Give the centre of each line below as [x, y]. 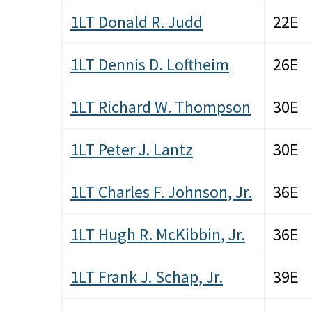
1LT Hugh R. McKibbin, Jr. [158, 235]
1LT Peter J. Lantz [132, 150]
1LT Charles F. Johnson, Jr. [161, 192]
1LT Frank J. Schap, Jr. [147, 277]
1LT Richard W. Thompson [161, 107]
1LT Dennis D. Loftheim [150, 65]
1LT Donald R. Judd [136, 22]
